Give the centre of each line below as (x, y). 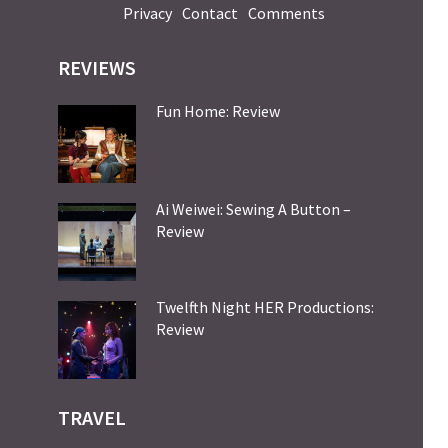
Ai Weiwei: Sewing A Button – (253, 208)
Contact (210, 12)
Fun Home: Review (218, 110)
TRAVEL (92, 417)
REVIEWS (97, 67)
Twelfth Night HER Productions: (265, 306)
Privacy (147, 12)
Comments (286, 12)
